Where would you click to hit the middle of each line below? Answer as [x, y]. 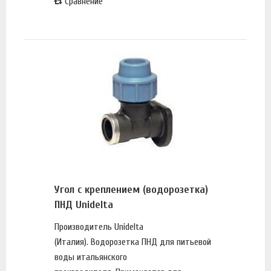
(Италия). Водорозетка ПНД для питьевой [133, 242]
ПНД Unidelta [84, 204]
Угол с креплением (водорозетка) [131, 189]
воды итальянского [91, 257]
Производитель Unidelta [99, 227]
